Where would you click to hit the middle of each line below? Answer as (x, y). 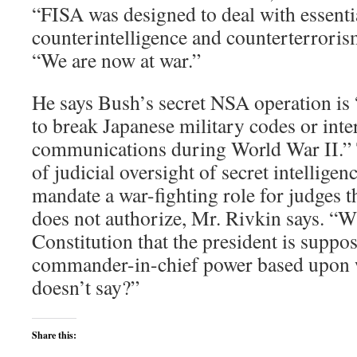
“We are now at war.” (116, 60)
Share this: (54, 335)
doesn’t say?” (86, 287)
